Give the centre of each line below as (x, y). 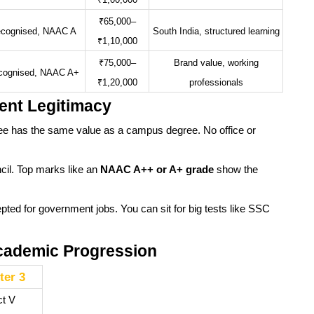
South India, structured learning (216, 32)
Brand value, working (216, 63)
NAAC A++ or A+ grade (157, 170)
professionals (216, 83)
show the (236, 170)
